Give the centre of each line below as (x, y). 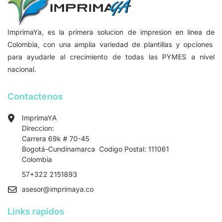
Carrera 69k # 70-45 (55, 139)
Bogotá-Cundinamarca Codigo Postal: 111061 (95, 149)
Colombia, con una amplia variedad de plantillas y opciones (111, 45)
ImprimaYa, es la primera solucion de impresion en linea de (111, 32)
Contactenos (35, 97)
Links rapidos (36, 212)
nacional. (22, 69)
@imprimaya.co (68, 189)
